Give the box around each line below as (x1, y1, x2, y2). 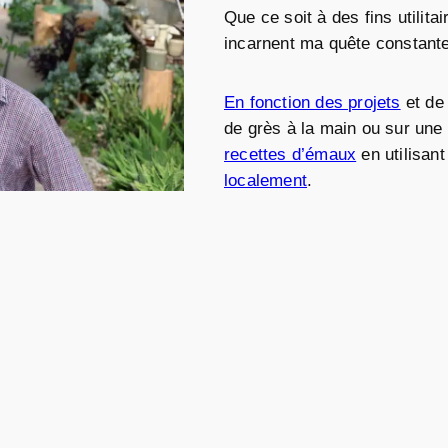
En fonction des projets (224, 93, 401, 113)
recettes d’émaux (224, 145, 357, 165)
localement (224, 171, 307, 191)
